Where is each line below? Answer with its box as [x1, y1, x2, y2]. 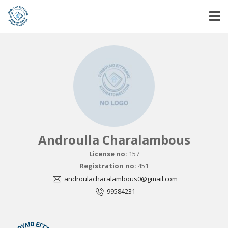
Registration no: [79, 161, 138, 170]
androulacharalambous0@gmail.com [63, 174, 178, 183]
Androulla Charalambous [46, 131, 190, 148]
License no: [89, 149, 129, 158]
